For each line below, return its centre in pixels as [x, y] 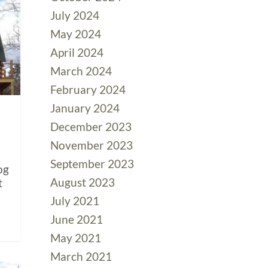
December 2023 [91, 127]
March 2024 [81, 71]
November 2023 [92, 145]
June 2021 [77, 219]
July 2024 [75, 15]
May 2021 [76, 238]
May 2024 [76, 34]
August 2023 [83, 182]
